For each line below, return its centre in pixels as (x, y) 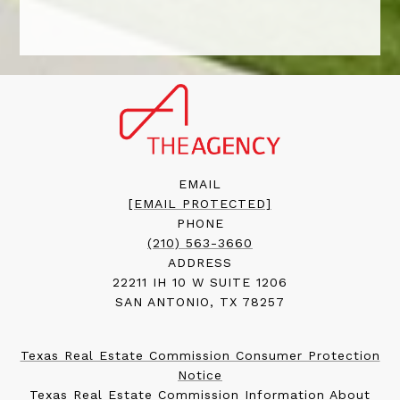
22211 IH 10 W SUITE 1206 (200, 283)
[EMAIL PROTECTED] (200, 204)
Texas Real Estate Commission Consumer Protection (200, 356)
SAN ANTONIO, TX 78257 (200, 302)
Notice (200, 375)
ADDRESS (200, 263)
